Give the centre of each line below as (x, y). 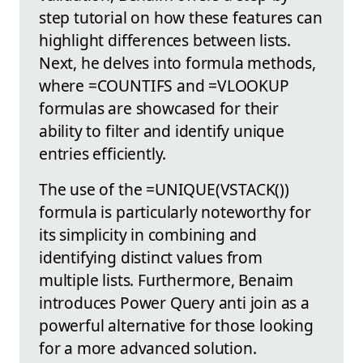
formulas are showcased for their (159, 108)
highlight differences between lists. (165, 40)
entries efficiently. (103, 153)
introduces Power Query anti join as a (174, 302)
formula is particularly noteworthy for (175, 211)
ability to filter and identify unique (162, 130)
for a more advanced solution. (148, 348)
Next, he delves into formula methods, (177, 62)
